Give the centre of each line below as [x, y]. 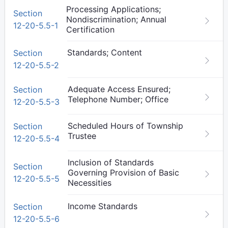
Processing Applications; [113, 9]
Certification [90, 30]
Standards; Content [105, 52]
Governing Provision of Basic [123, 173]
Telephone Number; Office [118, 99]
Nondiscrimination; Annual [116, 19]
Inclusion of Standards [111, 162]
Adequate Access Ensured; [119, 89]
